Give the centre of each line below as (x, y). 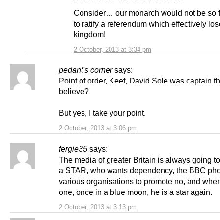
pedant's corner (86, 70)
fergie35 (73, 149)
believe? (74, 92)
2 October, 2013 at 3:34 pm (112, 50)
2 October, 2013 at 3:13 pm (98, 207)
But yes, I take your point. (102, 113)
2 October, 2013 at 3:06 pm (98, 128)
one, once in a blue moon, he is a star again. (136, 192)
